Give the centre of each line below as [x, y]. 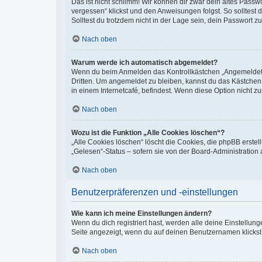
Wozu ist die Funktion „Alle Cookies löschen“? [148, 133]
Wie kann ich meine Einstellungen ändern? [142, 213]
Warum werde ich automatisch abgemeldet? [144, 63]
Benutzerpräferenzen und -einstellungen [155, 192]
